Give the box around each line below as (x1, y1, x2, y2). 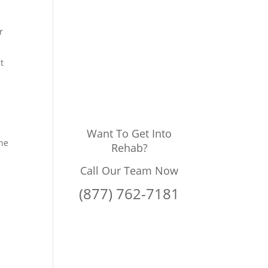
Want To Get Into (87, 126, 172, 141)
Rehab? (111, 141, 148, 156)
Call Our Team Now (80, 163, 179, 178)
